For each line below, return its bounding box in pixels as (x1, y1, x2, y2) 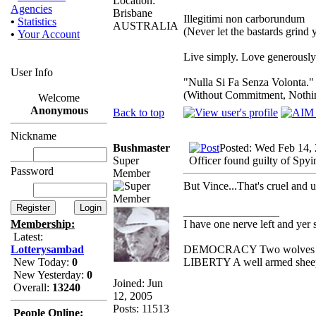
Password (11, 165, 54, 177)
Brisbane (113, 6, 152, 19)
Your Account (18, 28, 80, 40)
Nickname (11, 130, 56, 142)
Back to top (113, 106, 164, 119)
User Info (11, 66, 53, 78)
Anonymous (30, 104, 88, 116)
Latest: (11, 231, 43, 243)
